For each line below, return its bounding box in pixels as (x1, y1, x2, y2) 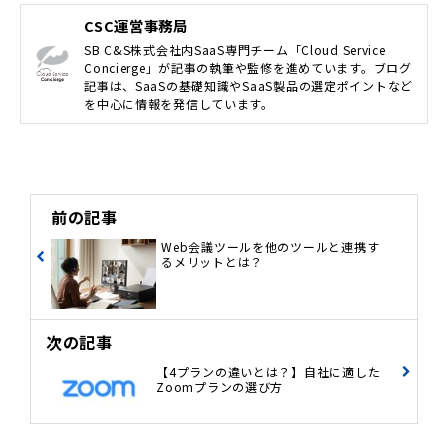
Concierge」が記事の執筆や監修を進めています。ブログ (84, 58, 412, 76)
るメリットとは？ (161, 252, 264, 270)
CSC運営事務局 (84, 14, 188, 36)
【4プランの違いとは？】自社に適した (156, 362, 381, 380)
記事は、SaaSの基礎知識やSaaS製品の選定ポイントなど (84, 76, 414, 94)
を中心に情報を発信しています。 (84, 94, 274, 112)
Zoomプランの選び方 (156, 377, 284, 395)
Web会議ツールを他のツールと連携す (161, 237, 380, 255)
